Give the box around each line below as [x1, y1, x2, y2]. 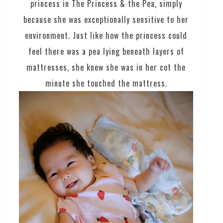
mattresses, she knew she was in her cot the [26, 61, 186, 73]
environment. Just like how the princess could [25, 29, 188, 41]
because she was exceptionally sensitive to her [23, 13, 189, 25]
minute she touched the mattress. [45, 77, 167, 89]
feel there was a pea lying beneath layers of [28, 45, 184, 57]
